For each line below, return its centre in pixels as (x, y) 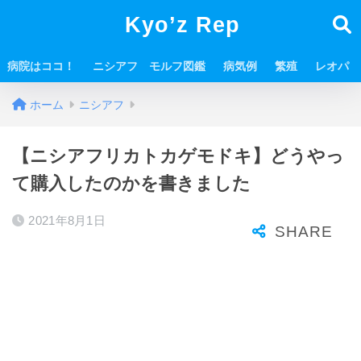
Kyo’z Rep (182, 25)
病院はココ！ (41, 66)
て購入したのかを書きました (131, 183)
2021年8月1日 (67, 220)
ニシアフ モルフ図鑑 (149, 66)
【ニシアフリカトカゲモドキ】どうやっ (178, 156)
